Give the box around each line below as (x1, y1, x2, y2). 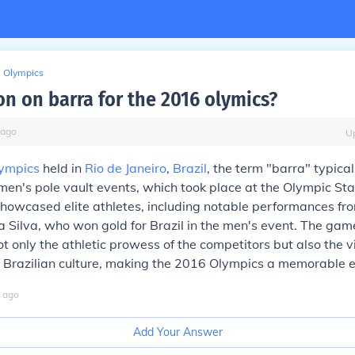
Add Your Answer (132, 325, 223, 339)
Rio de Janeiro (85, 160, 166, 176)
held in (40, 160, 85, 176)
